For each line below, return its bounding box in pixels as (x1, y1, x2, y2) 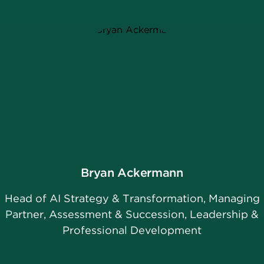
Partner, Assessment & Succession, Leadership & (5, 208, 259, 221)
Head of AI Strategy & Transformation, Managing (4, 192, 260, 205)
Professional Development (62, 224, 202, 237)
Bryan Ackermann (81, 166, 183, 180)
